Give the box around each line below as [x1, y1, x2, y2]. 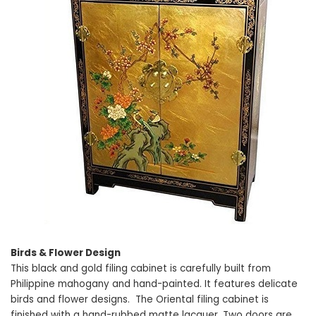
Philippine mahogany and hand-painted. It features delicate [11, 276, 298, 291]
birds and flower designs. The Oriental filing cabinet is [11, 292, 269, 306]
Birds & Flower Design [11, 245, 121, 260]
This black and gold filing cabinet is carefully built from [11, 261, 271, 275]
